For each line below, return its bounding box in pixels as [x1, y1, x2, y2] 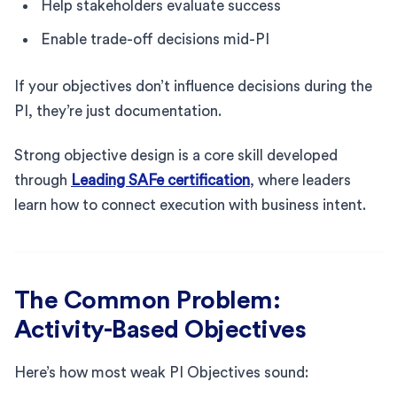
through [14, 172, 71, 188]
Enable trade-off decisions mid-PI [41, 31, 269, 47]
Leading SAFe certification [71, 172, 250, 188]
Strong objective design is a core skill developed [14, 147, 338, 163]
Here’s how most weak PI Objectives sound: [14, 364, 308, 380]
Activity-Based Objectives [14, 316, 307, 342]
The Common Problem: [14, 287, 281, 313]
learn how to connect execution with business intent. [14, 197, 366, 213]
